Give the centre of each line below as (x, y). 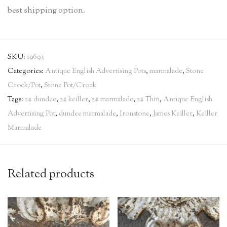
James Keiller (173, 114)
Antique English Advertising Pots (96, 71)
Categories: (26, 71)
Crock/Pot (24, 86)
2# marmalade (112, 100)
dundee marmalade (87, 114)
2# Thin (148, 100)
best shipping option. (46, 11)
